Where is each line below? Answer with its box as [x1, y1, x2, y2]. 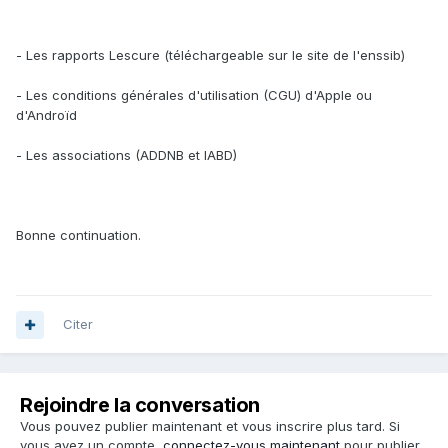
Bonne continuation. [16, 227, 141, 244]
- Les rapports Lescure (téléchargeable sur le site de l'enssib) [16, 47, 405, 64]
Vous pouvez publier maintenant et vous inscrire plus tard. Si [20, 418, 400, 435]
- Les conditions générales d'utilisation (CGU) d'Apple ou [16, 87, 372, 104]
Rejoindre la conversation [20, 393, 260, 418]
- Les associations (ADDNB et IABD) [16, 147, 237, 164]
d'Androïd [16, 107, 77, 124]
